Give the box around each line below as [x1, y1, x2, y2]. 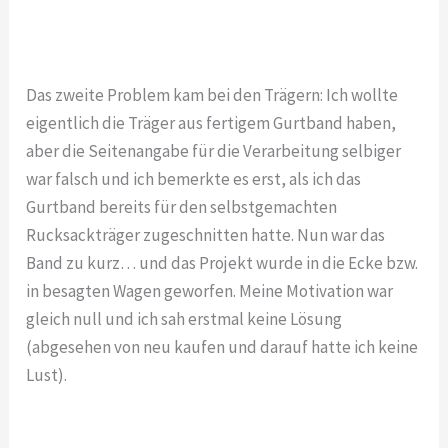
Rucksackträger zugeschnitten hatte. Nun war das [26, 224, 386, 247]
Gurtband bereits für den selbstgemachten [26, 196, 338, 219]
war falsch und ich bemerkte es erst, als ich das [26, 168, 362, 191]
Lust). [26, 364, 68, 387]
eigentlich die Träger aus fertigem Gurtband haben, [26, 112, 397, 135]
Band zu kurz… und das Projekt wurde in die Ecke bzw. [26, 252, 419, 275]
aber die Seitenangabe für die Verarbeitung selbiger [26, 140, 402, 163]
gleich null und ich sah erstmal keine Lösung [26, 308, 343, 331]
